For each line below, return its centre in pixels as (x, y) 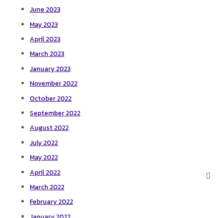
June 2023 (45, 9)
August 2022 (49, 128)
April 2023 (45, 39)
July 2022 (44, 142)
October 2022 (51, 98)
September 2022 (55, 113)
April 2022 (45, 172)
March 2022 (47, 187)
